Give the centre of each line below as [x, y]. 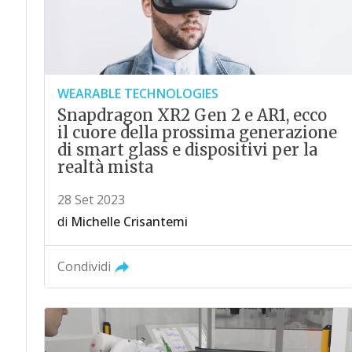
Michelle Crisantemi [129, 221]
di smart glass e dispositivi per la [187, 149]
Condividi [84, 266]
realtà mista [105, 167]
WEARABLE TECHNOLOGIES [137, 93]
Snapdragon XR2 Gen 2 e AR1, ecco [192, 115]
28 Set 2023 [91, 199]
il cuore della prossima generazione [197, 132]
